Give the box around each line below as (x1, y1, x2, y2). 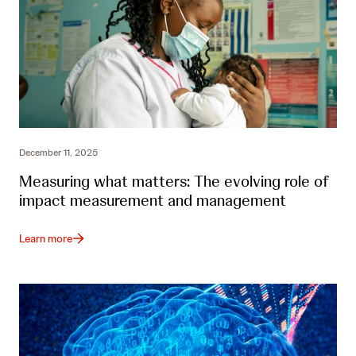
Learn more (19, 230, 72, 246)
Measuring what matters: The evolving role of (19, 170, 329, 192)
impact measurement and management (19, 189, 286, 211)
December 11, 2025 (19, 145, 98, 159)
